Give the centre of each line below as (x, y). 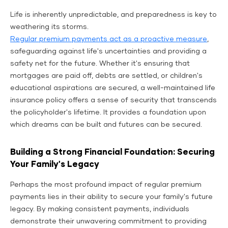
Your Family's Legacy (55, 165)
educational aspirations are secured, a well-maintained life (113, 88)
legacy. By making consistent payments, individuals (100, 209)
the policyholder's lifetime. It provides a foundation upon (108, 113)
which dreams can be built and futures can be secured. (106, 125)
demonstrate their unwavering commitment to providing (108, 222)
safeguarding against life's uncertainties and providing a (108, 52)
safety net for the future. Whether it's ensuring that (100, 64)
